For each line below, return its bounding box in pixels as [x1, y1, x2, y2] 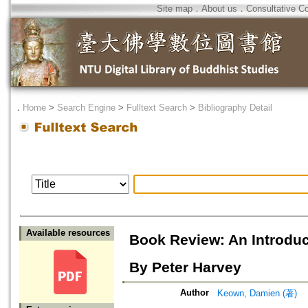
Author [180, 287, 209, 298]
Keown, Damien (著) [217, 288, 297, 299]
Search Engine [57, 102, 115, 113]
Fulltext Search [126, 102, 187, 113]
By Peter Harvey [129, 259, 241, 276]
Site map [157, 3, 192, 14]
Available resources [26, 228, 110, 239]
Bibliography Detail [198, 102, 272, 113]
